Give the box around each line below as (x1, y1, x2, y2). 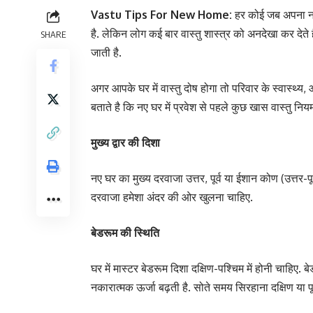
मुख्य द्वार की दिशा (91, 136, 160, 150)
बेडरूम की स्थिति (91, 226, 159, 240)
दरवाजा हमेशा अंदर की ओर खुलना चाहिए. (91, 190, 256, 204)
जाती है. (91, 45, 122, 59)
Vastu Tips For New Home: (91, 8, 235, 22)
